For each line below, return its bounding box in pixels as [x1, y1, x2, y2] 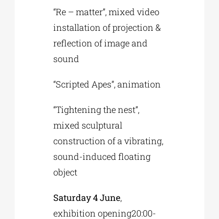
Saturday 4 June [53, 192, 121, 204]
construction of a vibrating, [53, 135, 164, 147]
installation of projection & [53, 22, 161, 34]
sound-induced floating [53, 151, 151, 163]
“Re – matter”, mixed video [53, 6, 160, 18]
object [53, 166, 78, 178]
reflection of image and [53, 37, 148, 49]
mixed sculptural [53, 119, 123, 131]
